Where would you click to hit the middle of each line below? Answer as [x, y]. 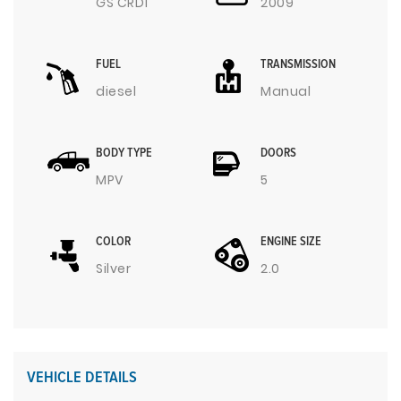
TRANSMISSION [298, 64]
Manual [286, 91]
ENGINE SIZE [291, 241]
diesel [116, 91]
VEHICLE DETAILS [82, 377]
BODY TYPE [124, 153]
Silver [114, 268]
